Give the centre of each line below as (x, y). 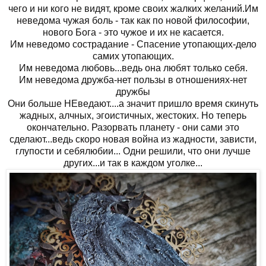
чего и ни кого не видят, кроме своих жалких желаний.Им (133, 8)
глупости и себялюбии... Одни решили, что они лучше (133, 151)
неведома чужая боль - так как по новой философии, (133, 20)
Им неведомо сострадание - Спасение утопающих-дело (133, 44)
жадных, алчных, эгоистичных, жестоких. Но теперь (133, 115)
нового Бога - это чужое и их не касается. (133, 32)
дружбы (133, 91)
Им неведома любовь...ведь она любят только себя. (133, 68)
